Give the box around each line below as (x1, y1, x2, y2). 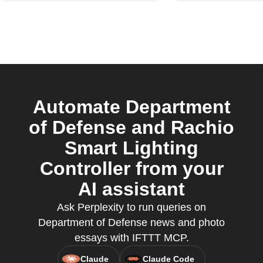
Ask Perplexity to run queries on (57, 201, 206, 213)
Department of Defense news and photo (38, 217, 225, 228)
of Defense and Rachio (29, 117, 234, 138)
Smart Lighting (65, 137, 198, 159)
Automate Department (32, 96, 231, 117)
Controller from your (39, 158, 224, 179)
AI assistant (78, 178, 185, 200)
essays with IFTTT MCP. (74, 232, 189, 244)
